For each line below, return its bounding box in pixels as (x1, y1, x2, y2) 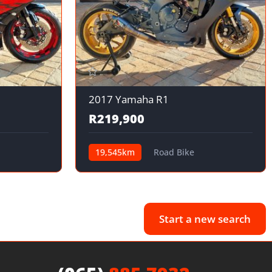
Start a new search (159, 212, 251, 226)
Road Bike (153, 146, 194, 158)
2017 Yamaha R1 (88, 92, 169, 107)
